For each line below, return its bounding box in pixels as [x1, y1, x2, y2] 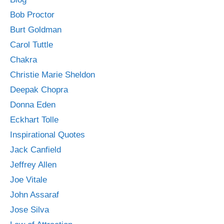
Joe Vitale [10, 174, 47, 184]
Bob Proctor [10, 9, 54, 19]
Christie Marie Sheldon [10, 69, 95, 79]
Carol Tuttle [10, 39, 53, 49]
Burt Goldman [10, 24, 61, 34]
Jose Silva [10, 204, 49, 214]
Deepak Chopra [10, 84, 68, 94]
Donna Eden [10, 99, 55, 109]
